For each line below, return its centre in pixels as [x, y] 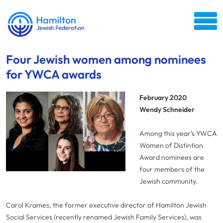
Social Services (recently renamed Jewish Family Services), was [104, 217]
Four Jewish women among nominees [106, 59]
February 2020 [163, 98]
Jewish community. [170, 181]
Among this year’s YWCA [178, 133]
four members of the [172, 169]
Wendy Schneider [167, 110]
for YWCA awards [54, 74]
